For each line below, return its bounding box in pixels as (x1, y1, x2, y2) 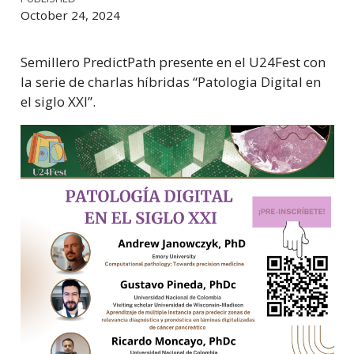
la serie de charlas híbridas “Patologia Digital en (20, 72, 321, 91)
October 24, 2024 (20, 7, 120, 24)
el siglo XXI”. (20, 92, 96, 111)
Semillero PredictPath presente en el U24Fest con (20, 52, 326, 71)
